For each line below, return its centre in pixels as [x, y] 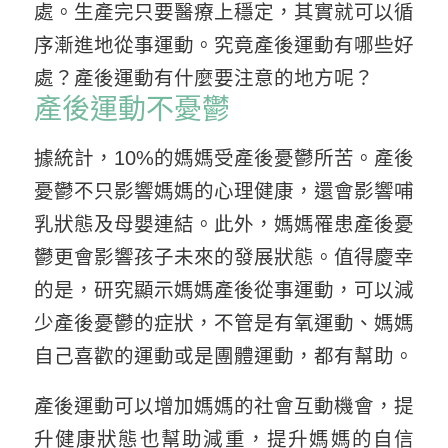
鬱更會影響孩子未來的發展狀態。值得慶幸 [224, 256]
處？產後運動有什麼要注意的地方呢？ [203, 78]
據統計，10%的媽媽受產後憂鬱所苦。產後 [224, 157]
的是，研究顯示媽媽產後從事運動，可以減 [224, 289]
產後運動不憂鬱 [131, 110]
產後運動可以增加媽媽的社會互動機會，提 [224, 405]
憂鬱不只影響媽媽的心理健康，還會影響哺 [224, 190]
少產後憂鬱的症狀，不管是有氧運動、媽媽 [224, 322]
